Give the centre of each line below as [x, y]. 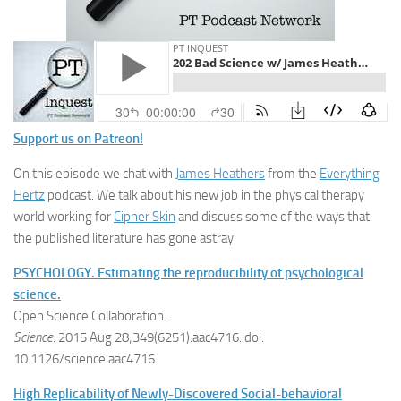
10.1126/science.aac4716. [85, 359]
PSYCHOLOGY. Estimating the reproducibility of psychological [188, 273]
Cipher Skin [145, 217]
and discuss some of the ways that [273, 217]
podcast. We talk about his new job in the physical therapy [205, 195]
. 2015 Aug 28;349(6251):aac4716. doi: [158, 337]
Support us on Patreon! [78, 139]
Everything [350, 174]
